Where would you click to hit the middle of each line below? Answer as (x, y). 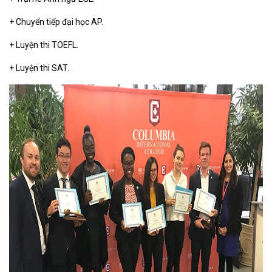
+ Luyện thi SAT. (40, 68)
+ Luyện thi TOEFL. (45, 45)
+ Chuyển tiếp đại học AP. (56, 22)
